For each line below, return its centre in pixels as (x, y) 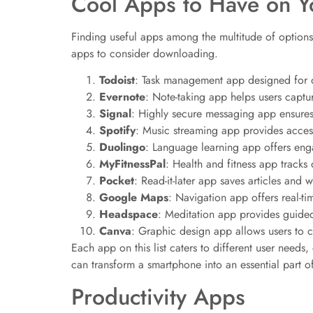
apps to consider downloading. (145, 53)
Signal (115, 114)
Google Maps (134, 198)
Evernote (122, 97)
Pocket (117, 181)
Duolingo (122, 147)
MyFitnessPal (132, 164)
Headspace (129, 214)
